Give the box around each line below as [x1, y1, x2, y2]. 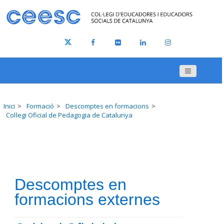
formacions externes [14, 190, 160, 209]
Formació [26, 101, 54, 111]
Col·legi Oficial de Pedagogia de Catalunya [6, 110, 132, 120]
